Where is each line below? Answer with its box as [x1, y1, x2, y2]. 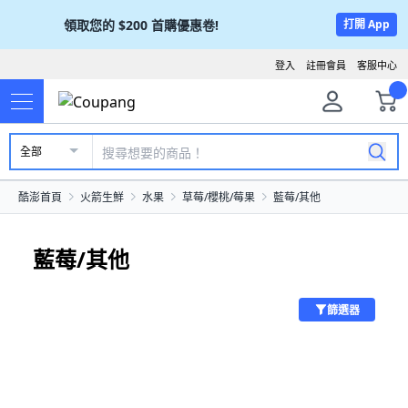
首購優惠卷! [151, 15, 219, 34]
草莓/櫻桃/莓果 [182, 189, 255, 205]
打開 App [343, 16, 390, 32]
